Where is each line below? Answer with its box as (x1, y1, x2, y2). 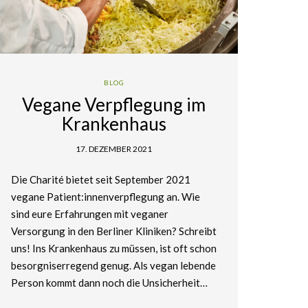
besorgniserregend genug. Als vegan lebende (10, 258, 216, 272)
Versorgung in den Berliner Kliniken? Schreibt (10, 224, 217, 237)
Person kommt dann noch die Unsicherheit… (10, 276, 208, 289)
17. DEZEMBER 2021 (76, 143, 153, 154)
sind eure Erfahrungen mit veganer (10, 207, 168, 220)
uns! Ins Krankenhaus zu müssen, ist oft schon (10, 241, 217, 254)
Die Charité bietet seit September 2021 (10, 173, 190, 186)
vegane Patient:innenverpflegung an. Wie (10, 190, 200, 203)
